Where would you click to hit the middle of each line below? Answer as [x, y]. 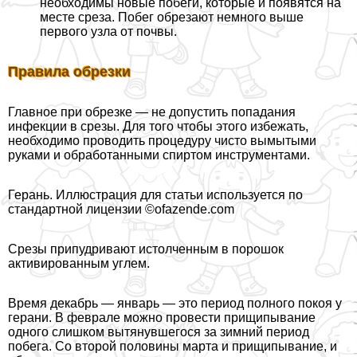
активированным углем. [79, 264]
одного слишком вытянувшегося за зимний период [159, 332]
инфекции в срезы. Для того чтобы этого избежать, [158, 127]
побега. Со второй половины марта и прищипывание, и [173, 347]
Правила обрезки [69, 72]
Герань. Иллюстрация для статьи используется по [155, 195]
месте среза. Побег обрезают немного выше [172, 18]
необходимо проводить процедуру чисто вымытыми [162, 141]
